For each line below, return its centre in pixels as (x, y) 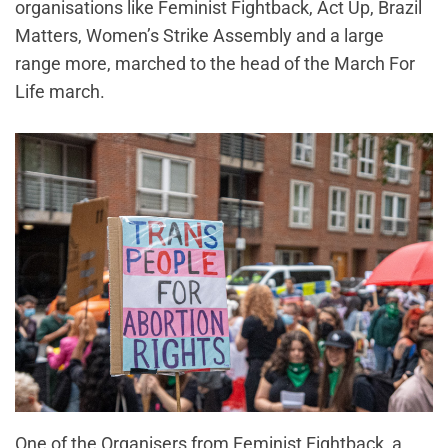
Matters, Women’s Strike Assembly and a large (199, 36)
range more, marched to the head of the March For (215, 64)
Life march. (62, 92)
